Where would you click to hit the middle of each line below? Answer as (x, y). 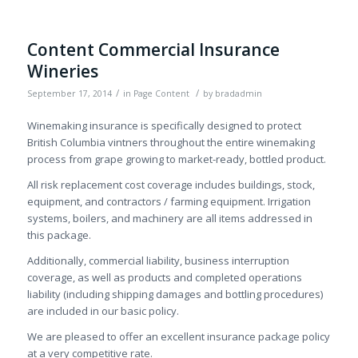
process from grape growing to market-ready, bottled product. (176, 159)
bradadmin (238, 93)
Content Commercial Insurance (153, 49)
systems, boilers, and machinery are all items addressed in (169, 218)
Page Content (161, 93)
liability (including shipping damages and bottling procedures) (175, 294)
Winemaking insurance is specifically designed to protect (164, 125)
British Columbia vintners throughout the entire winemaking (171, 142)
